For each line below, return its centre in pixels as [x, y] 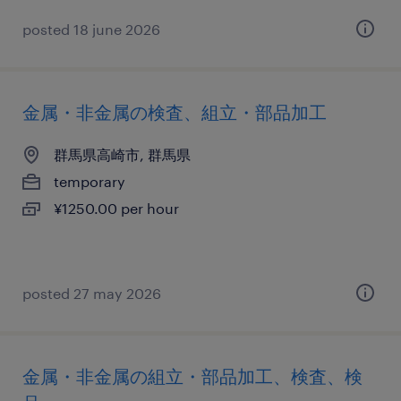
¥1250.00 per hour [116, 208]
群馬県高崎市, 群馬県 [122, 154]
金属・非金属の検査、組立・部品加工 [175, 112]
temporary [90, 181]
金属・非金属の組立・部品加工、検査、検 [192, 376]
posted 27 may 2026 [92, 293]
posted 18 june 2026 [91, 29]
